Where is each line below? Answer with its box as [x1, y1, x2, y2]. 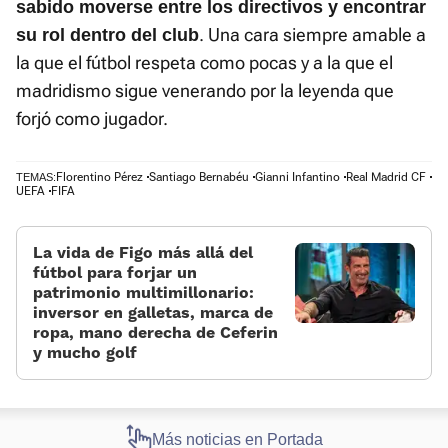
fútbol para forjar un [33, 263, 197, 283]
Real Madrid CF [346, 170, 426, 185]
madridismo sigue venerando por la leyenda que [16, 80, 394, 102]
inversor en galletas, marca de [33, 303, 273, 323]
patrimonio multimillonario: [33, 283, 254, 303]
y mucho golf [33, 343, 137, 363]
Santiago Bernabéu [149, 170, 249, 185]
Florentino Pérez [56, 170, 143, 185]
